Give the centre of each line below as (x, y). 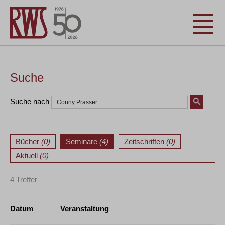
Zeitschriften (145, 141)
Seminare (83, 141)
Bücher (28, 141)
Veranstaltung (85, 209)
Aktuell (28, 155)
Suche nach (30, 101)
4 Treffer (24, 180)
